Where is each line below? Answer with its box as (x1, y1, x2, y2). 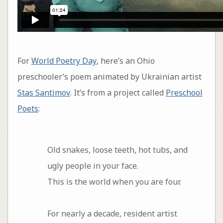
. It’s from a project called (70, 87, 166, 98)
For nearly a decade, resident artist (47, 208, 177, 220)
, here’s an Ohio (96, 55, 155, 66)
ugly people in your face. (47, 160, 138, 172)
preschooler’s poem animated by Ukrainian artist (17, 71, 202, 82)
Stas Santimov (17, 87, 70, 98)
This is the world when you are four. (47, 176, 181, 188)
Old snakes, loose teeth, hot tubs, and (47, 144, 188, 156)
